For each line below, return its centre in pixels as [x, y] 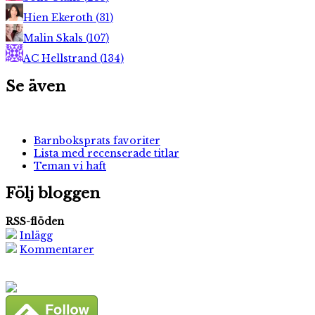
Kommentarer [57, 249]
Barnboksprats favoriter [97, 141]
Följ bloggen [53, 194]
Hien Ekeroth [59, 18]
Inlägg [36, 235]
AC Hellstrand [62, 59]
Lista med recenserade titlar [107, 153]
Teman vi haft [70, 166]
